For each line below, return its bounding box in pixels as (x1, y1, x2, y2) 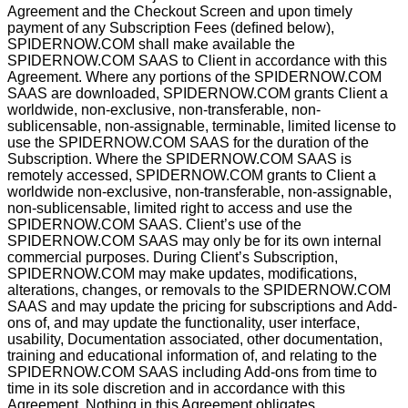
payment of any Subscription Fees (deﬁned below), (7, 20, 334, 36)
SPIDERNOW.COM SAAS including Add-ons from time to (7, 364, 377, 380)
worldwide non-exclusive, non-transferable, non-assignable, (7, 184, 392, 199)
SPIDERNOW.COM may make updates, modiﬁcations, (7, 266, 357, 281)
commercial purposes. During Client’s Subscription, (7, 250, 338, 265)
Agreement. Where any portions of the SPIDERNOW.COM (7, 69, 382, 85)
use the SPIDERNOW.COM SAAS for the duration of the (7, 135, 369, 150)
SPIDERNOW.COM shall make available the (7, 36, 295, 52)
